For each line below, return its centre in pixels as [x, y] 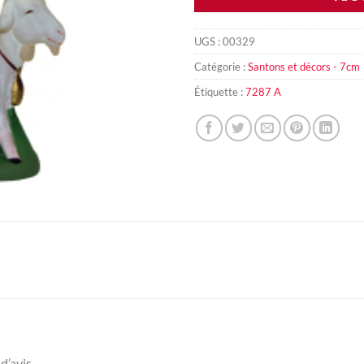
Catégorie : [221, 67]
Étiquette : [220, 92]
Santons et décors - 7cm [304, 67]
